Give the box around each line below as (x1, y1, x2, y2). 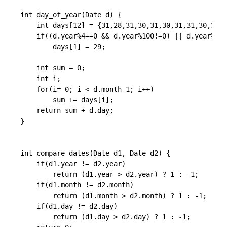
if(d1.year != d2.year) (20, 160, 126, 168)
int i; (20, 74, 61, 83)
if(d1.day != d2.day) (20, 202, 118, 210)
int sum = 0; (20, 64, 85, 72)
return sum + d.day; (20, 106, 113, 115)
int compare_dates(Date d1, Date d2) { (20, 149, 170, 157)
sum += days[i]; (20, 96, 113, 104)
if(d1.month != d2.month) (20, 181, 134, 189)
